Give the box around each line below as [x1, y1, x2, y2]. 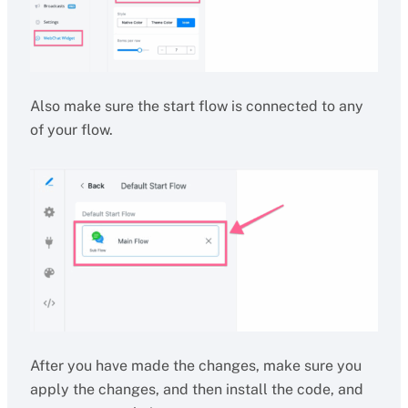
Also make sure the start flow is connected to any [29, 97, 363, 116]
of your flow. [29, 121, 113, 139]
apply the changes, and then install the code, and [29, 381, 363, 399]
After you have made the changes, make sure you [29, 357, 362, 375]
